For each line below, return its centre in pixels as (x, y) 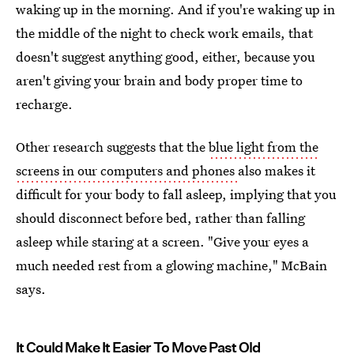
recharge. (44, 104)
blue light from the (264, 147)
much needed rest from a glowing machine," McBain (171, 265)
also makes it (277, 170)
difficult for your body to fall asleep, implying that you (176, 194)
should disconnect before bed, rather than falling (160, 218)
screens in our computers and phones (127, 170)
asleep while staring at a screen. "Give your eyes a (162, 241)
